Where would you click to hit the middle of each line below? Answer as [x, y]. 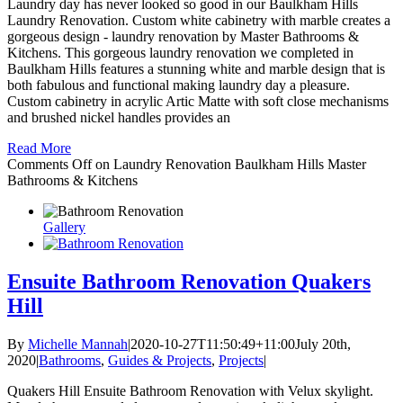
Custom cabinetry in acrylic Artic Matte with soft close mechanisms [198, 102]
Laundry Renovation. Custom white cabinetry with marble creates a [199, 21]
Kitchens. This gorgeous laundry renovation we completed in [180, 53]
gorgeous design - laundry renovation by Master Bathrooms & [183, 37]
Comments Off [49, 165]
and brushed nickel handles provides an [119, 118]
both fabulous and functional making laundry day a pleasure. [179, 85]
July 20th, [323, 344]
